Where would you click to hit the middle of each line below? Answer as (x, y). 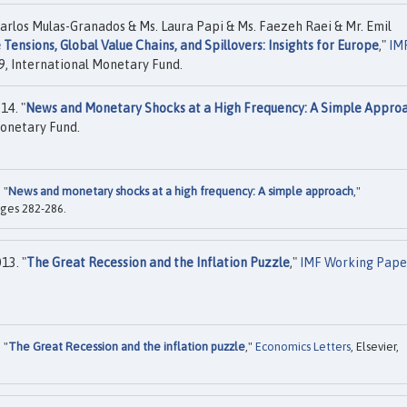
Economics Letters (303, 346)
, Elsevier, (375, 346)
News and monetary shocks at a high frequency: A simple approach (181, 192)
